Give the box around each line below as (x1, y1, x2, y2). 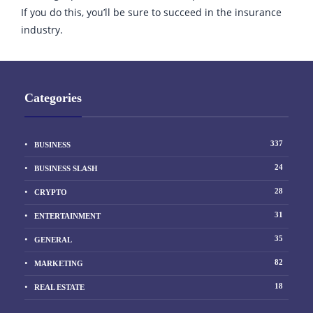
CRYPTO (34, 188, 67, 197)
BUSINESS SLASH (34, 164, 98, 173)
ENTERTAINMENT (34, 212, 101, 221)
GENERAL (34, 235, 72, 245)
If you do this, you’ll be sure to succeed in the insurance (21, 6, 282, 20)
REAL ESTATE (34, 283, 85, 292)
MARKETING (34, 259, 83, 268)
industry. (21, 23, 63, 37)
